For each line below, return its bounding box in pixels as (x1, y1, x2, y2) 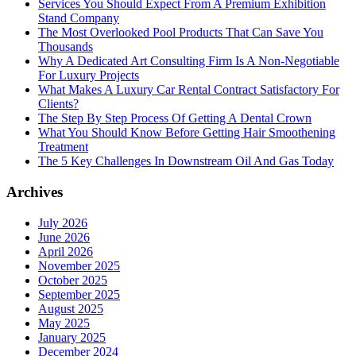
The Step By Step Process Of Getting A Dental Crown (38, 111, 311, 126)
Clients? (38, 97, 79, 111)
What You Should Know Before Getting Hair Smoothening (38, 126, 335, 140)
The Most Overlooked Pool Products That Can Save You (38, 25, 323, 40)
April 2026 (38, 244, 93, 258)
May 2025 (38, 315, 90, 330)
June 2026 (38, 230, 90, 244)
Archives (6, 183, 63, 200)
